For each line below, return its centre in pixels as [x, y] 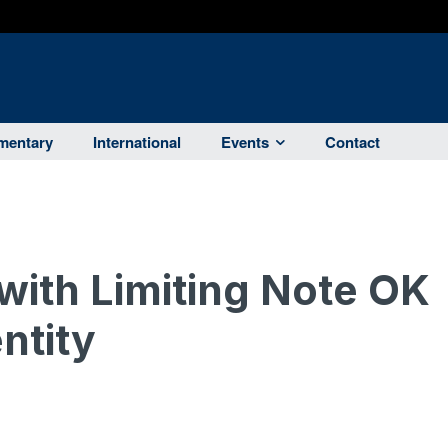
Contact [352, 142]
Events [245, 142]
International [137, 142]
